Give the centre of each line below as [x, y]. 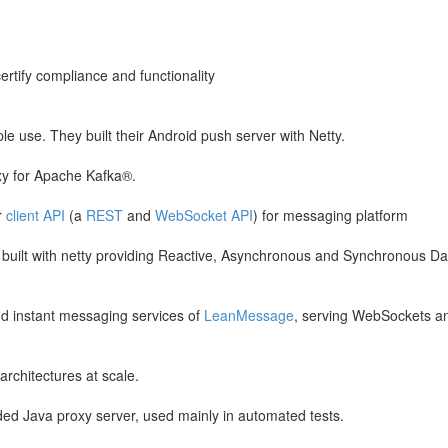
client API [35, 215]
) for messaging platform [330, 215]
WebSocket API [204, 215]
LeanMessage [249, 315]
